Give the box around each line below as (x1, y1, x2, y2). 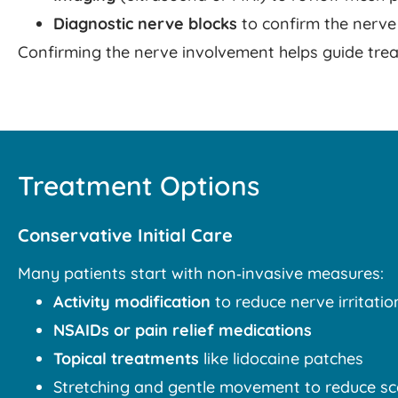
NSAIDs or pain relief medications (53, 320, 312, 341)
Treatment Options (18, 169, 259, 203)
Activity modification (53, 291, 211, 313)
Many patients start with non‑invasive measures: (18, 263, 384, 284)
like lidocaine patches (199, 348, 363, 370)
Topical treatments (53, 348, 199, 370)
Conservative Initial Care (18, 224, 233, 247)
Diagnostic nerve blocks (53, 13, 237, 35)
